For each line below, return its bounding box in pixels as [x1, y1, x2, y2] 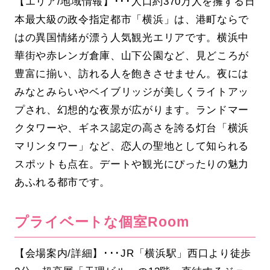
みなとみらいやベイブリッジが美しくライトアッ [14, 86, 250, 98]
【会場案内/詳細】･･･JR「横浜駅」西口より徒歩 [14, 246, 252, 259]
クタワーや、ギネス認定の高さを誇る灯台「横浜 [14, 122, 250, 134]
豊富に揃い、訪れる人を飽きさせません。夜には [14, 67, 250, 80]
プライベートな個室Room [14, 214, 189, 230]
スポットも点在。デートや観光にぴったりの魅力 [14, 158, 250, 171]
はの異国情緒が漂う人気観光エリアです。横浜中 [14, 31, 250, 44]
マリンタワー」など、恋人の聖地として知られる [14, 140, 250, 152]
